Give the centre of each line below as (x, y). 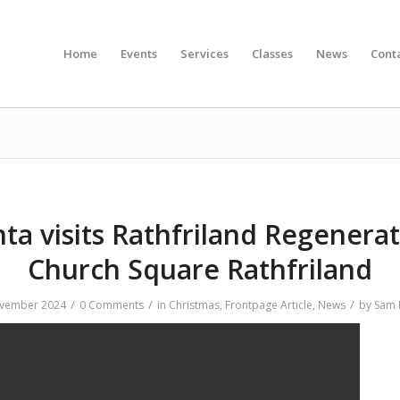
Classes (272, 54)
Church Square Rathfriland (200, 269)
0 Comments (112, 305)
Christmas (194, 305)
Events (139, 54)
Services (204, 54)
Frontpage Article (269, 305)
